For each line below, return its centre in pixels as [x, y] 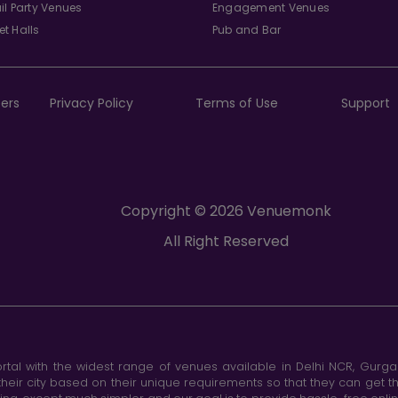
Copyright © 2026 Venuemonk [226, 211]
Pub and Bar [247, 29]
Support [366, 103]
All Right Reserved [226, 241]
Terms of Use [237, 103]
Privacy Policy [91, 103]
